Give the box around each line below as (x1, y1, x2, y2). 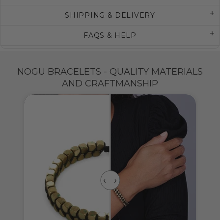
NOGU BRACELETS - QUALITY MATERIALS (17, 66, 203, 78)
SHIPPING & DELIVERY (65, 11, 155, 20)
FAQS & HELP (83, 31, 137, 40)
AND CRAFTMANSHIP (62, 78, 158, 89)
